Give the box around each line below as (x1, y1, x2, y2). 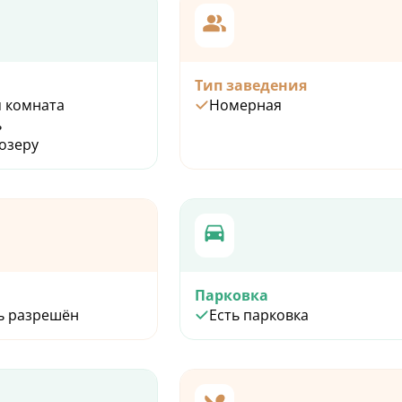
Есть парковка (209, 305, 309, 326)
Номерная (209, 95, 282, 116)
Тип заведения (195, 75, 307, 96)
